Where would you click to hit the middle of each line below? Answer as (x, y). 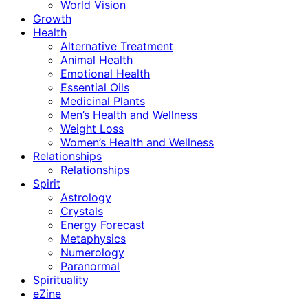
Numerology (92, 253)
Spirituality (61, 280)
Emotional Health (105, 74)
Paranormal (90, 266)
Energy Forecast (103, 225)
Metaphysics (93, 239)
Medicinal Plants (103, 101)
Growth (52, 19)
